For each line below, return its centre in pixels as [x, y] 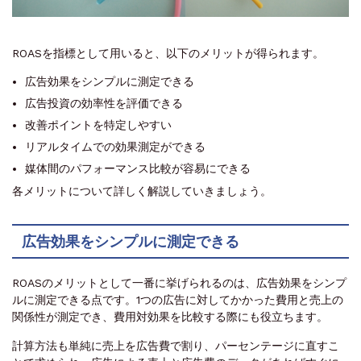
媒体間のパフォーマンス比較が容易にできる [138, 169]
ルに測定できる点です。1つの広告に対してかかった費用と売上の [178, 300]
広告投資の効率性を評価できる [104, 104]
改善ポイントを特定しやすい [98, 125]
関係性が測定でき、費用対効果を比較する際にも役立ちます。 [170, 317]
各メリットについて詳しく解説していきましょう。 [142, 191]
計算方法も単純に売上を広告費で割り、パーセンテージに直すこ [176, 346]
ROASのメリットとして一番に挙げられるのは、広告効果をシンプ [179, 283]
